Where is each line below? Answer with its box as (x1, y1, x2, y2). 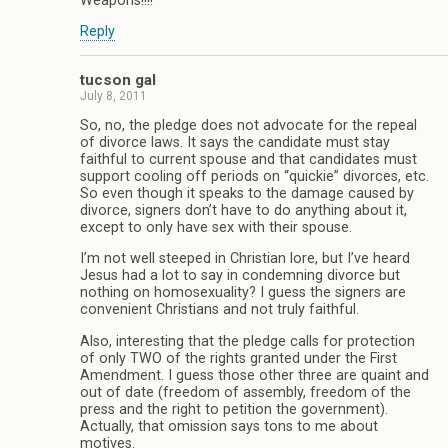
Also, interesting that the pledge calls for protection (80, 332, 415, 350)
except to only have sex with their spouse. (80, 219, 352, 237)
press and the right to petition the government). (80, 400, 388, 418)
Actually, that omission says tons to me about (80, 417, 378, 435)
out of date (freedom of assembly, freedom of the (80, 383, 411, 401)
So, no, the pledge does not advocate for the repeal (80, 117, 417, 135)
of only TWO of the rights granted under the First (80, 349, 397, 367)
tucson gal (80, 70, 156, 89)
